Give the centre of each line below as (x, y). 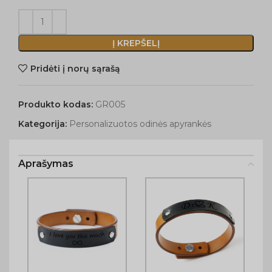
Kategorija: (42, 124)
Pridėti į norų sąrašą (75, 68)
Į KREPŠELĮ (136, 43)
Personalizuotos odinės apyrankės (140, 124)
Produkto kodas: (57, 104)
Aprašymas (46, 164)
